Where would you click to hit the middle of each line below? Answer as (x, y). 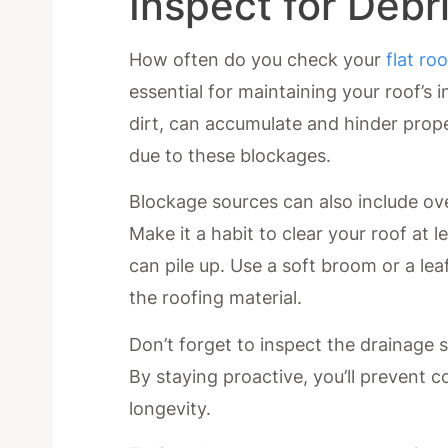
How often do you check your (258, 59)
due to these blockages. (230, 155)
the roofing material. (216, 298)
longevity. (170, 408)
